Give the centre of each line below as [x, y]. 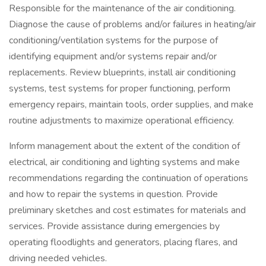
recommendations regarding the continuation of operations [129, 178]
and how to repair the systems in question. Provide [113, 194]
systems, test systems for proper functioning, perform [120, 88]
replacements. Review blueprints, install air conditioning [122, 72]
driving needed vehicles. [58, 258]
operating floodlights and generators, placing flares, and [123, 242]
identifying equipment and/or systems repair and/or [113, 56]
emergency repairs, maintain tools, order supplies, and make [131, 104]
